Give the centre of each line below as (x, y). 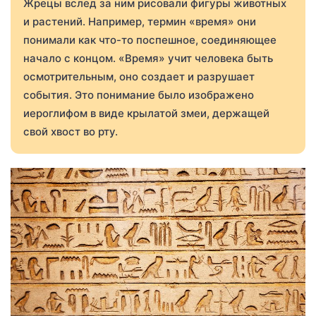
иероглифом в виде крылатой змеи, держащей (146, 114)
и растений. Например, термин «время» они (140, 22)
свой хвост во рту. (71, 132)
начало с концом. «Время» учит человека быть (148, 59)
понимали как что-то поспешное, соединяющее (150, 40)
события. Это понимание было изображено (139, 95)
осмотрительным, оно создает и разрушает (139, 77)
